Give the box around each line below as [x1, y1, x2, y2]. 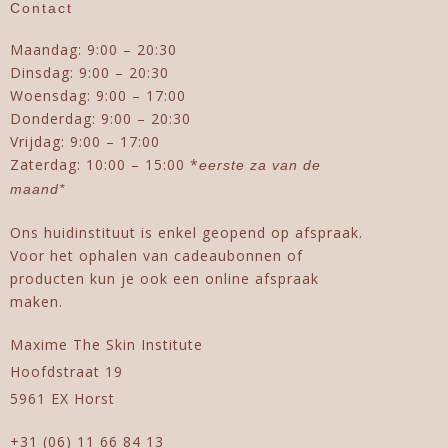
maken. [10, 291, 63, 311]
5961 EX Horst [10, 388, 115, 408]
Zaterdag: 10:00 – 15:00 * [10, 154, 199, 174]
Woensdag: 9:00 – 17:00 [10, 85, 186, 105]
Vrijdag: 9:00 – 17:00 [10, 131, 160, 151]
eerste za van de [199, 156, 321, 173]
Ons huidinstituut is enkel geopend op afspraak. [10, 222, 363, 242]
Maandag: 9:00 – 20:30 [10, 39, 177, 59]
